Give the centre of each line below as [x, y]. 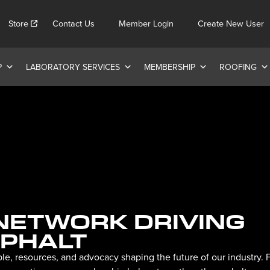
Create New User [231, 23]
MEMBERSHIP [170, 67]
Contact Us [74, 23]
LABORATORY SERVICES [73, 67]
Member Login [146, 23]
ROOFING [238, 67]
